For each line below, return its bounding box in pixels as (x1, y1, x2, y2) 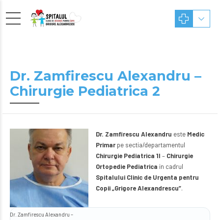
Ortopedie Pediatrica (96, 163, 158, 170)
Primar (96, 141, 115, 149)
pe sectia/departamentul (115, 141, 185, 149)
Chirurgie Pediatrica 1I (96, 152, 161, 160)
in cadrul (158, 163, 183, 170)
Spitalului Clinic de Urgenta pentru (96, 173, 199, 181)
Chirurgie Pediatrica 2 (10, 83, 160, 99)
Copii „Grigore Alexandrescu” (96, 184, 181, 192)
